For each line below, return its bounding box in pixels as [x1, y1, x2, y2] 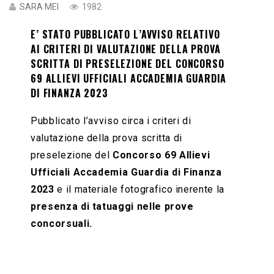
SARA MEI [20, 1, 59, 12]
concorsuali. [31, 217, 92, 229]
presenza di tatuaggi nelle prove [31, 200, 194, 212]
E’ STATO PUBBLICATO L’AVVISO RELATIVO [31, 26, 220, 42]
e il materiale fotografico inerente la [54, 183, 224, 195]
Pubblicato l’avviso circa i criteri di [31, 114, 191, 127]
